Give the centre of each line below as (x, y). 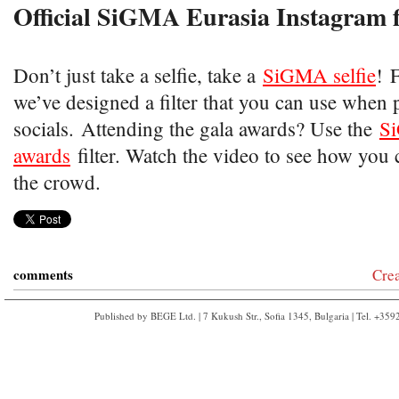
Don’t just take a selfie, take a (138, 75)
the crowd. (57, 182)
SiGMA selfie (319, 75)
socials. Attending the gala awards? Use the (196, 128)
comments (43, 274)
